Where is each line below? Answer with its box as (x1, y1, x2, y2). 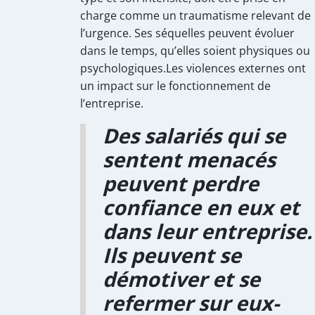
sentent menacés (103, 145, 276, 173)
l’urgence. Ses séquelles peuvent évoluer (80, 25, 295, 41)
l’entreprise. (80, 95, 146, 111)
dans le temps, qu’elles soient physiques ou (80, 42, 310, 58)
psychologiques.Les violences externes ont (80, 60, 306, 76)
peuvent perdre (103, 169, 259, 197)
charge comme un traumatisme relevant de (80, 7, 311, 23)
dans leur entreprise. (103, 217, 312, 245)
